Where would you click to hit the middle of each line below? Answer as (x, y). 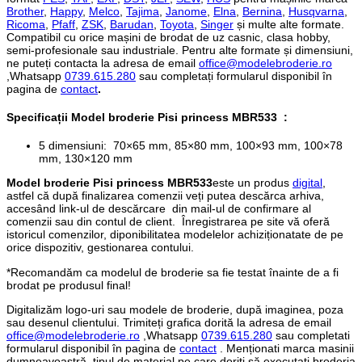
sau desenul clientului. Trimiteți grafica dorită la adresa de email (169, 323)
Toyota (177, 24)
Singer (217, 24)
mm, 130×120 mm (86, 158)
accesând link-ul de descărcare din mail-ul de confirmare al (159, 209)
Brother (25, 11)
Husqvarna (316, 11)
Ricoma (26, 24)
